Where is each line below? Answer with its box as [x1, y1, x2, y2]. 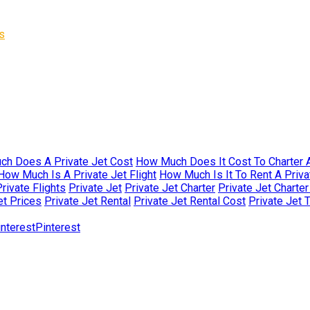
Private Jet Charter [125, 181, 215, 194]
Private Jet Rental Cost [134, 194, 246, 208]
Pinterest [35, 220, 80, 234]
